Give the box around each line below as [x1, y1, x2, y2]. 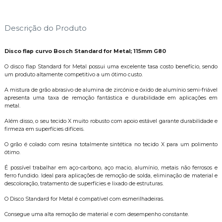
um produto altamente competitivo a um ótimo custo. [4, 71, 143, 78]
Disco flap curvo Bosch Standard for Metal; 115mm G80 [4, 48, 166, 55]
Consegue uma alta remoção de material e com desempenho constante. [4, 211, 190, 218]
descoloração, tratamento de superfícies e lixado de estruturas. [4, 180, 164, 187]
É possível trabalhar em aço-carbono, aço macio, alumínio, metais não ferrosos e [4, 165, 218, 171]
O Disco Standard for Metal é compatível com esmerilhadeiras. [4, 196, 164, 203]
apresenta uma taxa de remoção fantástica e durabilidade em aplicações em [4, 95, 218, 102]
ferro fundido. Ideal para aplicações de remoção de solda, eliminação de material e [4, 172, 218, 179]
